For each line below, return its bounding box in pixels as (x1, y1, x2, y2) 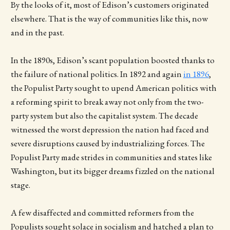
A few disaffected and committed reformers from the (10, 207, 194, 219)
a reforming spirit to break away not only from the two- (10, 95, 204, 107)
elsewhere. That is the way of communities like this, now (10, 12, 208, 24)
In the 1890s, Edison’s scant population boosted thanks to (10, 54, 215, 66)
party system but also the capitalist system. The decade (10, 109, 198, 121)
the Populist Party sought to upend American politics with (10, 82, 217, 93)
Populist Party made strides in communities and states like (10, 151, 212, 163)
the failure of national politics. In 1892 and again (10, 68, 183, 80)
